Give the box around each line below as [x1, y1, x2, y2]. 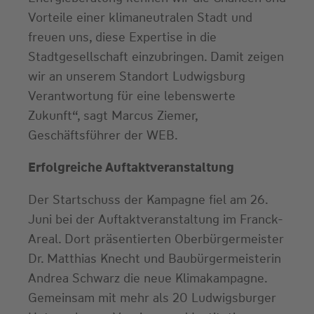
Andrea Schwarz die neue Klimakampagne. [28, 269, 267, 287]
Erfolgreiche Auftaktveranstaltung [28, 158, 234, 176]
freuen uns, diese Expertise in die [28, 28, 217, 46]
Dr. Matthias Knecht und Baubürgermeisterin [28, 250, 281, 267]
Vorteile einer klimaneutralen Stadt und [28, 8, 252, 26]
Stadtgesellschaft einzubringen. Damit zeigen [28, 48, 284, 65]
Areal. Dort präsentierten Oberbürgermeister [28, 230, 284, 247]
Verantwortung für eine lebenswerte [28, 87, 235, 104]
